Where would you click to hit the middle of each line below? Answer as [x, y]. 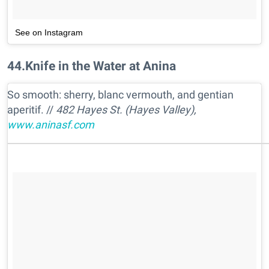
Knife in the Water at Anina [101, 65]
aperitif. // [32, 109]
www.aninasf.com [51, 124]
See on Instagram [49, 32]
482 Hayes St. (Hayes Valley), [126, 109]
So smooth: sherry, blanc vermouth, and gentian [120, 94]
